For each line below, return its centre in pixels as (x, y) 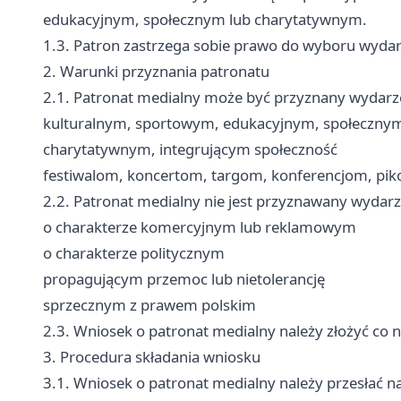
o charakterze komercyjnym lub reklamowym (200, 227)
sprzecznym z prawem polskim (149, 305)
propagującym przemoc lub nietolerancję (184, 279)
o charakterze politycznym (134, 253)
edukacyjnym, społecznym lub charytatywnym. (205, 19)
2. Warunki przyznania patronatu (156, 71)
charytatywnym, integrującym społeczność (190, 149)
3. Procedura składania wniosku (152, 357)
